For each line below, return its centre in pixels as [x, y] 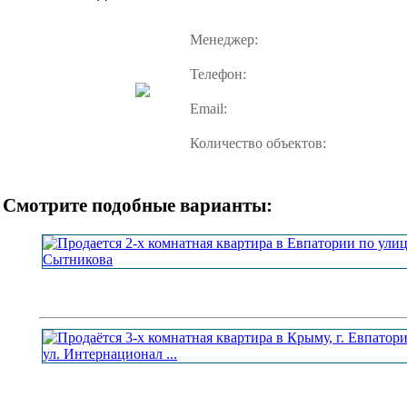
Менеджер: [224, 39]
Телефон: [218, 74]
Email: [208, 108]
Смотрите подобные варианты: [138, 205]
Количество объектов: [258, 143]
